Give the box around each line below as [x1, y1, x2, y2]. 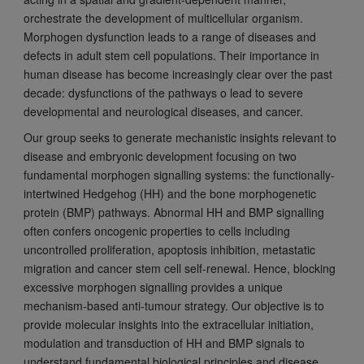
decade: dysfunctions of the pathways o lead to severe [23, 84, 303, 102]
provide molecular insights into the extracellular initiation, [23, 316, 314, 333]
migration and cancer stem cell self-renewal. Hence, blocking [23, 260, 336, 277]
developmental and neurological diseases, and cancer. [23, 103, 303, 120]
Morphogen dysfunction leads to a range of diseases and [23, 28, 316, 45]
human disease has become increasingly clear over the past [23, 66, 332, 83]
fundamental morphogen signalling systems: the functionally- [23, 167, 335, 184]
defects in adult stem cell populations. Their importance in [23, 47, 319, 64]
